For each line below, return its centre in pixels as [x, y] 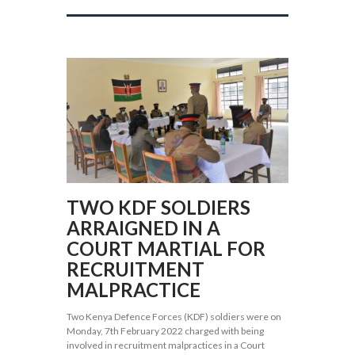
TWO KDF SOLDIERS [158, 208]
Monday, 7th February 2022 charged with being [165, 331]
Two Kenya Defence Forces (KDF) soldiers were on [174, 317]
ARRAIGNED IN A [143, 228]
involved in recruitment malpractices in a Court [166, 345]
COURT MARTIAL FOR [166, 249]
